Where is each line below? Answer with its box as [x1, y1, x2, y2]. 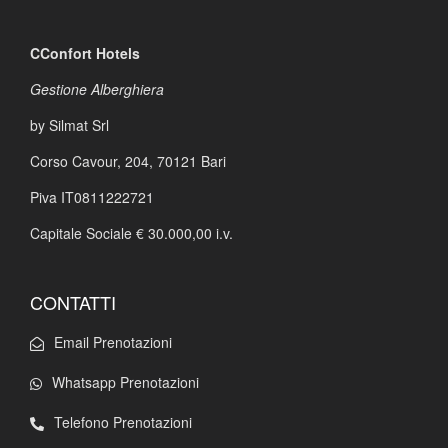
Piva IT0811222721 [30, 186, 154, 207]
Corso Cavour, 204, [30, 150, 157, 171]
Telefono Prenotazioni [54, 411, 192, 432]
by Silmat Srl [30, 114, 109, 135]
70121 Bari [157, 150, 226, 171]
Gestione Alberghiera [30, 78, 164, 99]
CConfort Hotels [30, 42, 140, 63]
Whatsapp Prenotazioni [52, 371, 199, 392]
